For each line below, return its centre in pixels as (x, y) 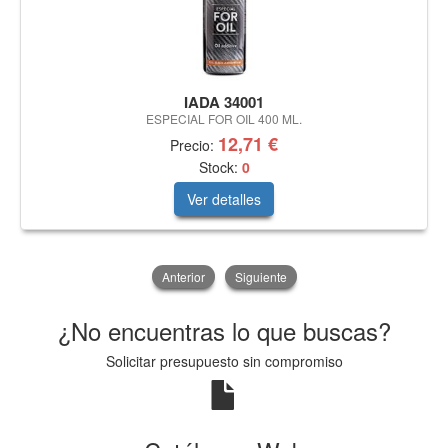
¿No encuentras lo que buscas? (224, 330)
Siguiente (260, 276)
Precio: (194, 144)
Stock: (220, 166)
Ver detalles (224, 198)
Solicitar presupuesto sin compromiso (224, 360)
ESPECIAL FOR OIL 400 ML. (224, 118)
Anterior (183, 276)
